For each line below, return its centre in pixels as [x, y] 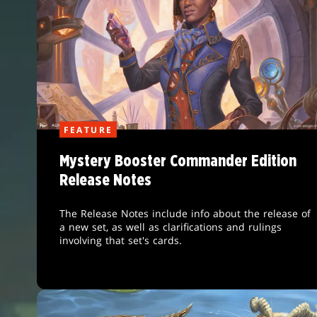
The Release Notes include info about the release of [185, 213]
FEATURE [88, 129]
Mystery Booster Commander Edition [178, 161]
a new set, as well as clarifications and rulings [170, 226]
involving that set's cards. [120, 240]
